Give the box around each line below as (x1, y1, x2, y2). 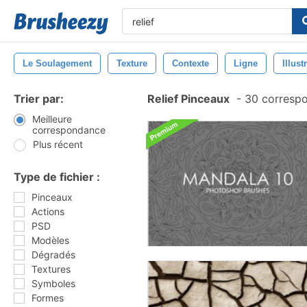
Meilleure (32, 113, 72, 125)
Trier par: (14, 92, 64, 106)
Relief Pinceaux (147, 92, 230, 106)
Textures (32, 263, 71, 275)
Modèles (32, 234, 69, 246)
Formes (32, 292, 64, 304)
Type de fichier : (14, 170, 100, 184)
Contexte (172, 58, 209, 69)
